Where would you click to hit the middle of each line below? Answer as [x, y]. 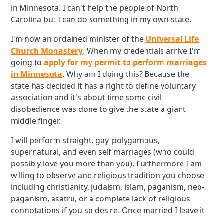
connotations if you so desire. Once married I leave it [108, 210]
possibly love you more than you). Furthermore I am [107, 163]
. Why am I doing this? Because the [126, 74]
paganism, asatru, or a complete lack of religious [101, 199]
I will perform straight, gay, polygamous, [85, 140]
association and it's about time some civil [86, 97]
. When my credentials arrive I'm [142, 51]
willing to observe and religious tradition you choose [108, 175]
